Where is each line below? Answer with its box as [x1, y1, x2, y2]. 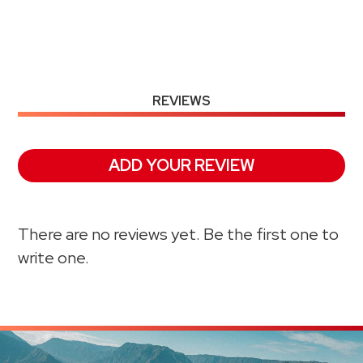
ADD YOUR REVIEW [108, 155, 255, 177]
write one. [18, 247, 90, 269]
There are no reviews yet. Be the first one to [18, 224, 340, 246]
